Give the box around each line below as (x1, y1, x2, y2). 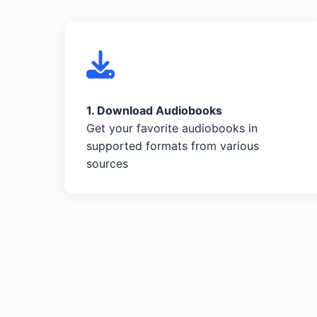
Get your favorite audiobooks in (86, 120, 258, 135)
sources (86, 156, 128, 171)
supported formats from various (86, 138, 259, 153)
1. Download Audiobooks (86, 103, 222, 117)
